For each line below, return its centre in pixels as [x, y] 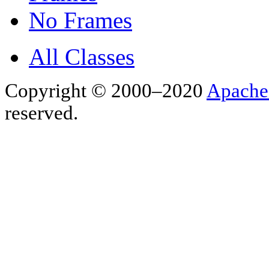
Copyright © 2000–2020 [106, 90]
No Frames [80, 20]
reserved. [41, 113]
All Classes [82, 56]
